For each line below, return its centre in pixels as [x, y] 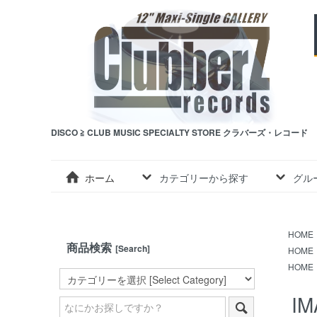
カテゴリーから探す [203, 177]
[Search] [133, 249]
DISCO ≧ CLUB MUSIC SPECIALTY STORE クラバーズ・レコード [179, 132]
